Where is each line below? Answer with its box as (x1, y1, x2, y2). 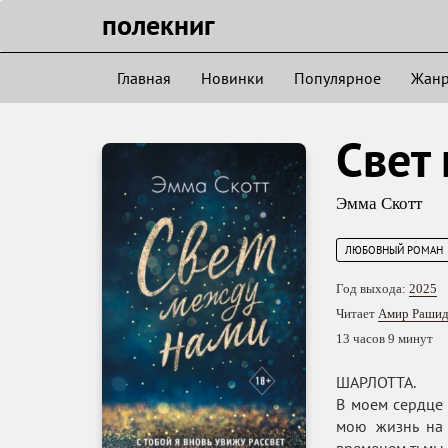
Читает (336, 306, 378, 321)
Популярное (294, 68, 381, 88)
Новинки (201, 68, 264, 88)
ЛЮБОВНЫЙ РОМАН (345, 243, 443, 257)
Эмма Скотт (336, 194, 422, 213)
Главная (117, 68, 171, 88)
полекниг (102, 6, 215, 43)
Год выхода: (336, 281, 409, 296)
